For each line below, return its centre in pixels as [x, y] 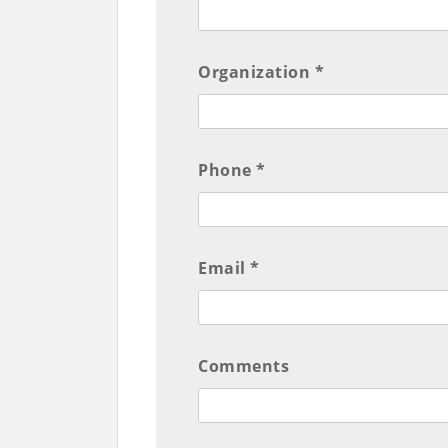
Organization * [261, 72]
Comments [244, 366]
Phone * [232, 170]
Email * [229, 268]
